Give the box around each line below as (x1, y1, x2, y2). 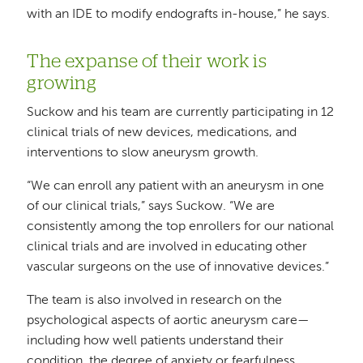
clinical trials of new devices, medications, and (27, 126, 297, 140)
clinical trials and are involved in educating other (27, 241, 308, 254)
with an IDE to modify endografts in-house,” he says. (27, 8, 331, 22)
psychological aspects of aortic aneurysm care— (27, 314, 310, 328)
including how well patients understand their (27, 335, 284, 348)
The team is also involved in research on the (27, 294, 283, 308)
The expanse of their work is (27, 53, 267, 72)
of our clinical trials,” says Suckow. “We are (27, 200, 275, 214)
